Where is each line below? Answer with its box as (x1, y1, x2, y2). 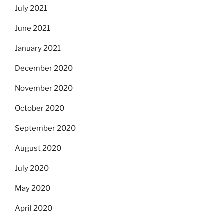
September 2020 (15, 123, 76, 133)
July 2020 (15, 163, 49, 173)
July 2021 (15, 3, 47, 13)
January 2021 (15, 43, 61, 53)
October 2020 (15, 103, 64, 113)
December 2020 (15, 63, 73, 73)
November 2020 (15, 83, 73, 93)
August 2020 (15, 143, 61, 153)
